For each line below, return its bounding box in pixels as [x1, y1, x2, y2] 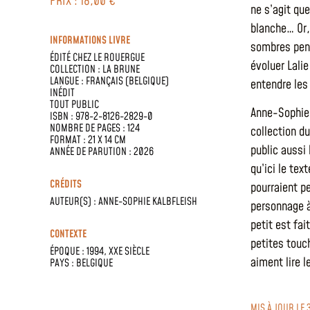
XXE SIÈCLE [109, 244, 149, 259]
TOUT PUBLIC [50, 97, 99, 112]
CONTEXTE [50, 226, 86, 241]
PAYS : [50, 255, 76, 271]
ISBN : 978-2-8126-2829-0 [50, 109, 153, 124]
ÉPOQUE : [50, 244, 86, 259]
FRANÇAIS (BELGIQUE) [86, 73, 169, 89]
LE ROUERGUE [93, 50, 145, 65]
